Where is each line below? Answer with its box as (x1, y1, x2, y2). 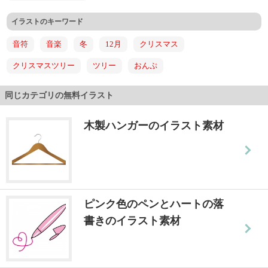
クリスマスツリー (13, 60, 75, 70)
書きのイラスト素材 (84, 214, 181, 227)
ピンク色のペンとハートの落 (84, 197, 224, 210)
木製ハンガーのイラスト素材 (84, 119, 224, 132)
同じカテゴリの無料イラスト (5, 90, 114, 100)
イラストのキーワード (11, 17, 84, 26)
